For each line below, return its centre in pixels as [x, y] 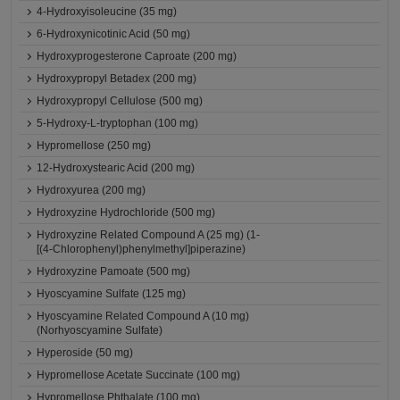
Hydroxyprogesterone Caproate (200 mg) [137, 56]
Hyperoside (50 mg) [85, 353]
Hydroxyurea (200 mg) [92, 190]
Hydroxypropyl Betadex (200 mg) [117, 79]
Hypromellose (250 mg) [94, 146]
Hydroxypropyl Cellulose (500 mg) [120, 101]
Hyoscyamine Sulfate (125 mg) [112, 294]
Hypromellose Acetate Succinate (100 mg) [139, 375]
